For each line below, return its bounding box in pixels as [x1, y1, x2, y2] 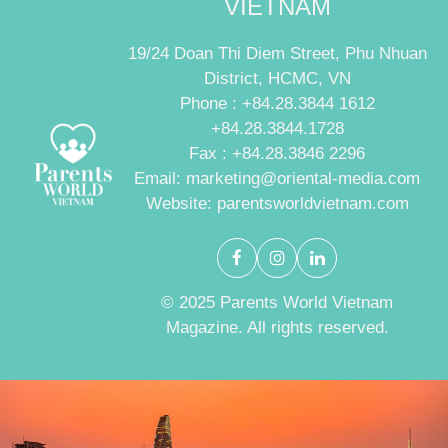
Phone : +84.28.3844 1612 [179, 93, 375, 113]
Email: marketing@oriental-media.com [134, 168, 421, 188]
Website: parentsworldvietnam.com [145, 193, 409, 213]
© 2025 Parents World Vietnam [161, 292, 394, 312]
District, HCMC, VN [203, 68, 351, 88]
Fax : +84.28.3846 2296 [189, 143, 366, 163]
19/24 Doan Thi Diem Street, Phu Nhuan [127, 43, 427, 63]
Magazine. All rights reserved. [165, 317, 389, 337]
